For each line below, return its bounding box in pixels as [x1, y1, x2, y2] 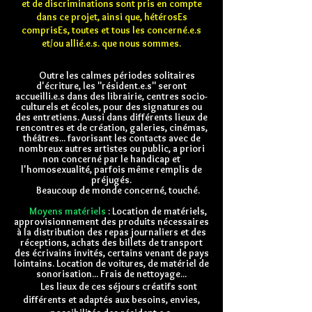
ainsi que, [101, 10, 144, 23]
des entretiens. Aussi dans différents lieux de [15, 111, 208, 123]
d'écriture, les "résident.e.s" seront [36, 79, 187, 92]
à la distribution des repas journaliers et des [17, 226, 206, 238]
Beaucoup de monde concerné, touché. [36, 184, 200, 196]
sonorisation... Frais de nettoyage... [36, 267, 187, 280]
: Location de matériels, [105, 205, 207, 217]
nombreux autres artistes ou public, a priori [18, 142, 205, 155]
